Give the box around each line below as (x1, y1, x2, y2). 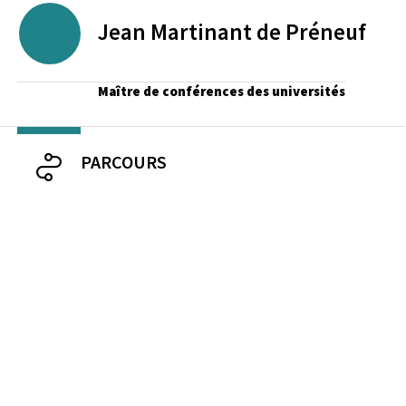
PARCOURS (81, 150, 167, 173)
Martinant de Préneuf (150, 16, 366, 46)
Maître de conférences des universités (98, 82, 345, 100)
